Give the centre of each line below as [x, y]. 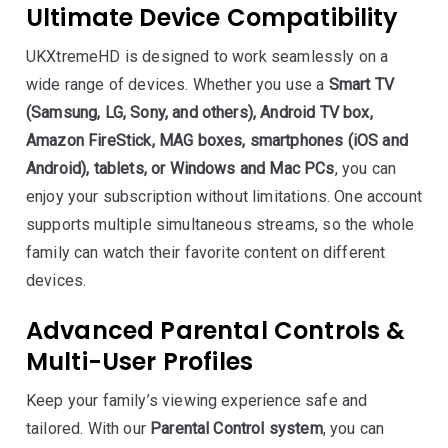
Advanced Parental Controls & [216, 330]
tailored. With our [88, 428]
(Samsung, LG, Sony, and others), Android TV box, [199, 112]
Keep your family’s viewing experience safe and [197, 400]
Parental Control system [236, 428]
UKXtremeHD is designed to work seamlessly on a [207, 56]
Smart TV [361, 84]
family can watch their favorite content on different [206, 252]
